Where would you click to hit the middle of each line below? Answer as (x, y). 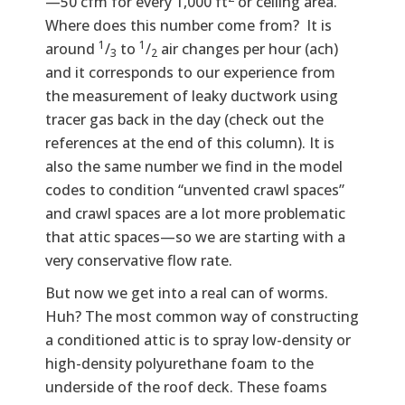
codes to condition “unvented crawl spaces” (195, 189)
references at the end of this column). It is (190, 142)
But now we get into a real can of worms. (187, 292)
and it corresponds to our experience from (190, 72)
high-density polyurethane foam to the (179, 363)
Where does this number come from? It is (188, 25)
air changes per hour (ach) (248, 48)
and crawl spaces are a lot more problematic (195, 213)
